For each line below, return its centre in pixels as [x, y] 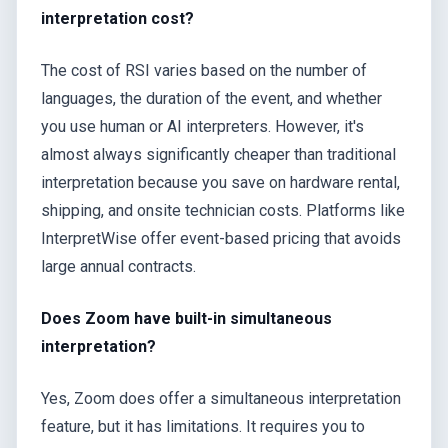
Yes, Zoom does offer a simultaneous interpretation [221, 398]
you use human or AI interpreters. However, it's [202, 126]
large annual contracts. [118, 266]
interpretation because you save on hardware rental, [220, 182]
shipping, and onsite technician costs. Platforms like [223, 210]
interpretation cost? [117, 18]
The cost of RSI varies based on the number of [204, 70]
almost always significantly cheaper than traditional [218, 154]
